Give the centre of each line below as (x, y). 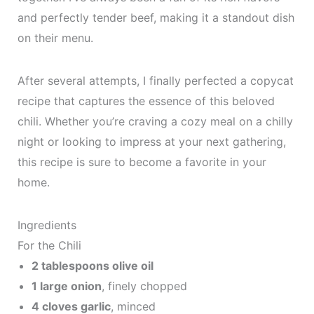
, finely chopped (144, 286)
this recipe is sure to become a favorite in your (142, 162)
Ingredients (47, 225)
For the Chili (49, 245)
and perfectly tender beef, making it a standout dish (156, 18)
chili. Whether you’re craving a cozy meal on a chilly (155, 121)
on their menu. (55, 38)
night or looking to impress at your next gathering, (151, 142)
